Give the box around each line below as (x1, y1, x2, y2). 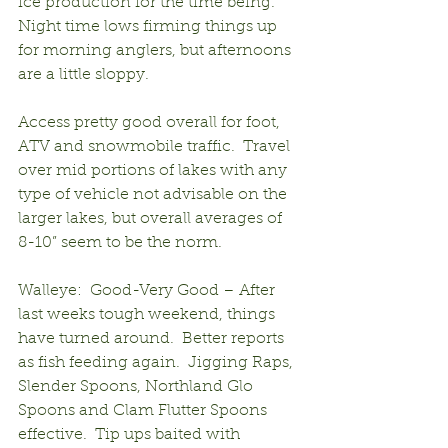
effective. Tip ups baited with (18, 426, 244, 443)
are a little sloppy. (18, 66, 149, 83)
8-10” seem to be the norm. (18, 234, 222, 251)
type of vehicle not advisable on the (18, 186, 291, 203)
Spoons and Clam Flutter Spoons (18, 402, 271, 419)
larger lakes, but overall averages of (18, 210, 286, 227)
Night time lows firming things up (18, 18, 281, 35)
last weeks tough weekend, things (18, 306, 279, 323)
